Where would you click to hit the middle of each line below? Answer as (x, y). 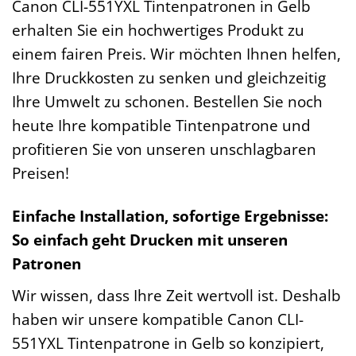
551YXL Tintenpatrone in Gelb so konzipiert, (168, 343)
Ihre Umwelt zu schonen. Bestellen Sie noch (167, 101)
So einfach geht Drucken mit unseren (150, 240)
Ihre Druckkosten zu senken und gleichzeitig (169, 77)
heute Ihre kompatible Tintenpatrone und (161, 125)
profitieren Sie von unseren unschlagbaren (164, 149)
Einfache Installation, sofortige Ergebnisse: (170, 216)
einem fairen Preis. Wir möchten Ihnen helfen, (176, 53)
